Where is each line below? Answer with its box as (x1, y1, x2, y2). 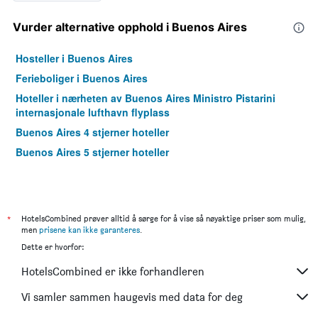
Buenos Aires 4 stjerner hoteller (16, 125, 169, 140)
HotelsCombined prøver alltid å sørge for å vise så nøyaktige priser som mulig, (21, 213, 305, 224)
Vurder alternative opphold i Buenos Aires (13, 20, 247, 35)
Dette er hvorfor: (21, 241, 84, 253)
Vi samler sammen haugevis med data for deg (21, 290, 243, 304)
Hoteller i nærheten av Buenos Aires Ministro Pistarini (16, 91, 275, 106)
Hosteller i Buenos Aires (16, 51, 133, 66)
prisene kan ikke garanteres (39, 224, 140, 236)
